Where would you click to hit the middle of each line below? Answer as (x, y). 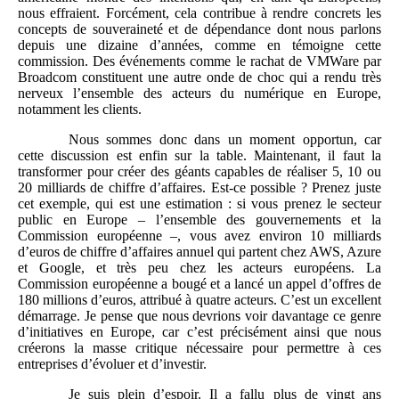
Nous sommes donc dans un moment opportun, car (224, 140)
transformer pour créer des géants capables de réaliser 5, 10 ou (199, 172)
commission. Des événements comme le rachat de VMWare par (199, 61)
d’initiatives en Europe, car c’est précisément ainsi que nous (199, 332)
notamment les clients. (80, 110)
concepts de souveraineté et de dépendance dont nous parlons (199, 29)
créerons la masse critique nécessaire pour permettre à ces (199, 348)
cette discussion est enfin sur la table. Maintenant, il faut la (199, 156)
